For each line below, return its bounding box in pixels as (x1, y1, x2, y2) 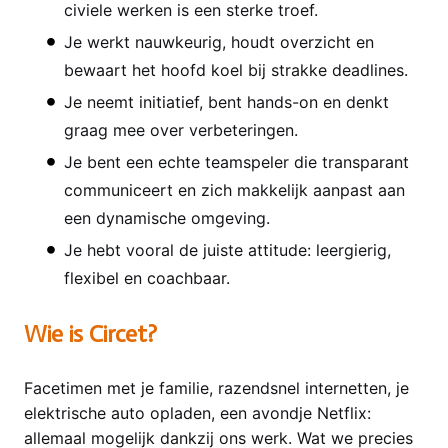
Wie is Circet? (24, 318, 157, 348)
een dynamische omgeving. (64, 207, 270, 228)
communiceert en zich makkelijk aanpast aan (64, 179, 405, 200)
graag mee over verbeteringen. (64, 119, 298, 140)
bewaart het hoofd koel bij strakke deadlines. (64, 59, 408, 80)
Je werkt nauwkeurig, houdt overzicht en (64, 31, 374, 52)
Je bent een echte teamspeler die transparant (64, 151, 409, 172)
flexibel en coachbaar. (64, 267, 230, 288)
